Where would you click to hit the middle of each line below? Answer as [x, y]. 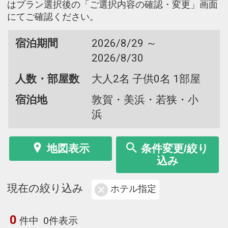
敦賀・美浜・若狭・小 [145, 99]
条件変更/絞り [175, 148]
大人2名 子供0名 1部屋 [146, 79]
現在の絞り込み [45, 189]
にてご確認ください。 [53, 17]
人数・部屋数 [47, 79]
